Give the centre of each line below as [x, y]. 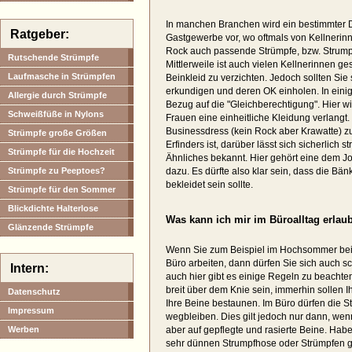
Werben [24, 329]
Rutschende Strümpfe [53, 57]
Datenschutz [34, 291]
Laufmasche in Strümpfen [62, 76]
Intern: [29, 268]
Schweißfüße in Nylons [56, 114]
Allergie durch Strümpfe [57, 95]
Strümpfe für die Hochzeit [61, 151]
